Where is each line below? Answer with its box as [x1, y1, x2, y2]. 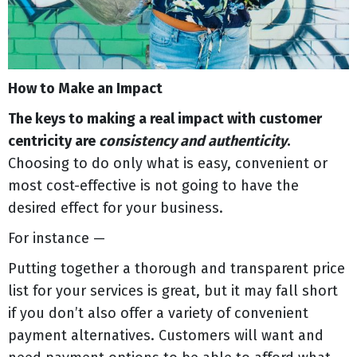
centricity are [8, 131, 99, 150]
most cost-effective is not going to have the [8, 176, 299, 194]
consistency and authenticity [99, 131, 287, 150]
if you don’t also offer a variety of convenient [8, 304, 308, 322]
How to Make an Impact [8, 79, 163, 97]
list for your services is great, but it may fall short [8, 281, 338, 300]
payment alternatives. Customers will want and [8, 326, 324, 344]
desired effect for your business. [8, 198, 223, 217]
